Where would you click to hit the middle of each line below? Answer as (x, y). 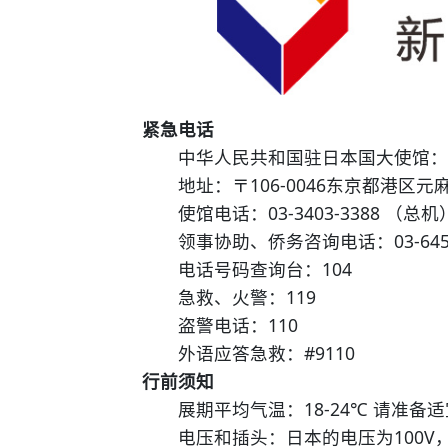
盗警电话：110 (235, 325)
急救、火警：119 (229, 297)
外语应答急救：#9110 (248, 353)
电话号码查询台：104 (247, 269)
